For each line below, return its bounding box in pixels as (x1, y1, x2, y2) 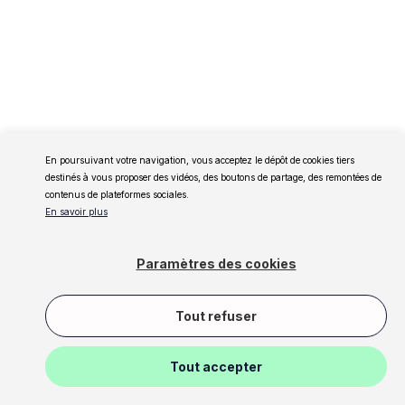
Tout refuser (175, 307, 257, 324)
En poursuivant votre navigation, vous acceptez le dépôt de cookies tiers (45, 155, 354, 165)
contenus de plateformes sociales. (45, 189, 189, 200)
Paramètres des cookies (136, 256, 297, 271)
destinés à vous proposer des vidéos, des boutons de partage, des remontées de (45, 172, 381, 183)
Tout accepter (170, 358, 262, 374)
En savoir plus (45, 206, 108, 217)
